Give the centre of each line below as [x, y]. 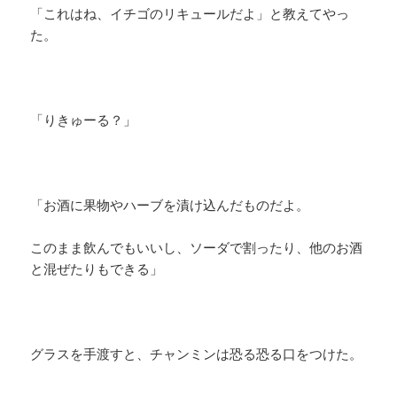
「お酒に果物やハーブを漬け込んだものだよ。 [170, 205]
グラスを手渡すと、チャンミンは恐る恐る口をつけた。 [197, 354]
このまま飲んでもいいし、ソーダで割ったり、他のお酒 [197, 248]
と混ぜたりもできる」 [97, 269]
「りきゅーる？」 [84, 120]
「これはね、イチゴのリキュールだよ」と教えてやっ [190, 14]
